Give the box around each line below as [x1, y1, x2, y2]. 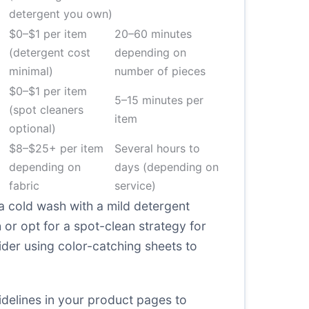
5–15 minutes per [114, 93, 203, 107]
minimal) [9, 64, 53, 78]
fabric [9, 179, 39, 192]
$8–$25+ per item [9, 141, 103, 155]
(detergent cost [9, 46, 90, 59]
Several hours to [114, 141, 200, 155]
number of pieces [114, 64, 206, 78]
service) [114, 179, 156, 192]
